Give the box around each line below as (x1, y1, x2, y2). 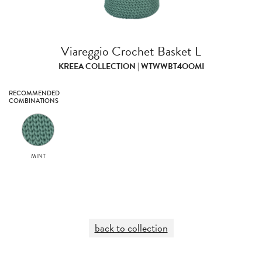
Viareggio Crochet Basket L (61, 42, 201, 61)
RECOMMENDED (9, 88, 60, 98)
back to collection (94, 220, 168, 236)
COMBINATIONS (9, 96, 58, 105)
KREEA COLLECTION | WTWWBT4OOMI (58, 60, 204, 73)
